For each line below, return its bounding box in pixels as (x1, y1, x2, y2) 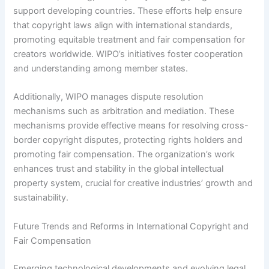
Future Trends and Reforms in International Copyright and (13, 220, 249, 232)
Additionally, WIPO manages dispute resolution (13, 91, 204, 103)
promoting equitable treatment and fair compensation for (13, 34, 246, 46)
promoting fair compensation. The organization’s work (13, 149, 235, 160)
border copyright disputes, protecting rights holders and (13, 134, 243, 146)
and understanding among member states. (13, 63, 189, 74)
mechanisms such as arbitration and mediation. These (13, 106, 235, 117)
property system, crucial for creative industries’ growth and (13, 178, 253, 189)
